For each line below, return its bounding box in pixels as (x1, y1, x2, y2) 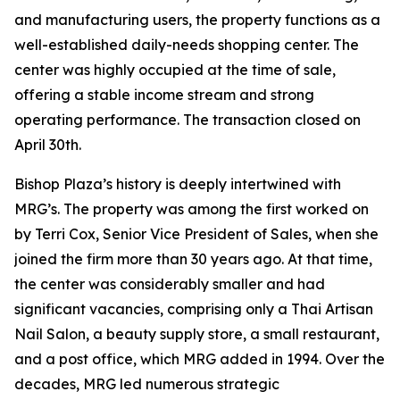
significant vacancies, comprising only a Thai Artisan (14, 300, 373, 319)
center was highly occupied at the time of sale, (14, 61, 336, 79)
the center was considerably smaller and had (14, 275, 325, 294)
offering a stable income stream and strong (14, 86, 314, 104)
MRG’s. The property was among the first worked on (14, 200, 369, 219)
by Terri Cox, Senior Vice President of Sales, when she (14, 225, 379, 244)
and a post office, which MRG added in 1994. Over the (14, 350, 385, 369)
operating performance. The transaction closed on (14, 111, 361, 129)
